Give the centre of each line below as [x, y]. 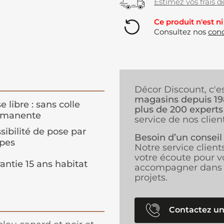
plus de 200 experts [179, 110]
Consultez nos [181, 32]
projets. [151, 178]
